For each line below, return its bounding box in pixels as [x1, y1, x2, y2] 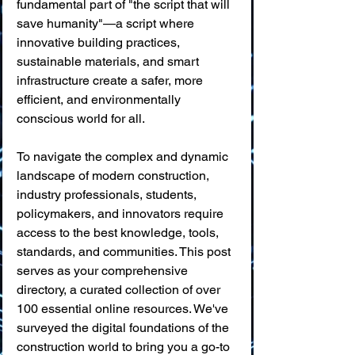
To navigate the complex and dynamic [17, 149, 231, 164]
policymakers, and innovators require [17, 206, 227, 221]
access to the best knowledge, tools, [17, 225, 222, 240]
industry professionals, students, [17, 187, 200, 202]
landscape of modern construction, [17, 168, 212, 183]
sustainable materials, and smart [17, 54, 202, 69]
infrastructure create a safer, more [17, 73, 206, 88]
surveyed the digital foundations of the [17, 320, 232, 335]
